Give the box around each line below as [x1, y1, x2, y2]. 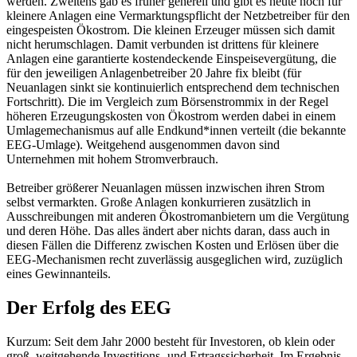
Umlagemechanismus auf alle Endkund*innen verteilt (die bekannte [6, 124, 346, 138]
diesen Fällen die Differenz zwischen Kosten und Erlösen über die [6, 238, 339, 253]
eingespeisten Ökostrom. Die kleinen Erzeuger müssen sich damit [6, 23, 335, 37]
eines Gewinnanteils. [6, 267, 111, 281]
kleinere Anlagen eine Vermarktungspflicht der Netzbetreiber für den [6, 9, 350, 23]
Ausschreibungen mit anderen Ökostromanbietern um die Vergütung [6, 210, 349, 224]
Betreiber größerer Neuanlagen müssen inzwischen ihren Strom [6, 181, 324, 195]
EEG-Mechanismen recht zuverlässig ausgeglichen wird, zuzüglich [6, 253, 343, 267]
